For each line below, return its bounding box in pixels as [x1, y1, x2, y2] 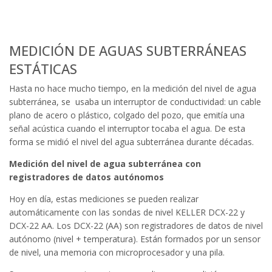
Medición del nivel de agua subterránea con [9, 157, 201, 169]
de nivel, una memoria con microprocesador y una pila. [9, 246, 225, 258]
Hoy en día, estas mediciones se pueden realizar [9, 192, 199, 205]
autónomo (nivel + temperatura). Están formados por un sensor [9, 233, 260, 245]
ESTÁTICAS [9, 59, 77, 78]
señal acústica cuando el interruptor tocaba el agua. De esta [9, 122, 245, 134]
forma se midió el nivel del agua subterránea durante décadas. [9, 135, 254, 148]
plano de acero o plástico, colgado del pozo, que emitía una [9, 109, 245, 121]
